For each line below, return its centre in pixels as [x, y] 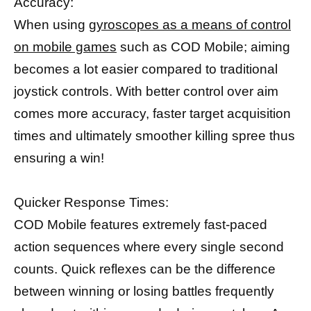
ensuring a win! [59, 158]
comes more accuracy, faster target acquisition [152, 113]
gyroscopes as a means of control [190, 24]
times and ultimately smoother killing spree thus [154, 135]
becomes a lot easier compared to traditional [146, 69]
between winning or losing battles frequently [144, 291]
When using [51, 24]
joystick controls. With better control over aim [146, 91]
